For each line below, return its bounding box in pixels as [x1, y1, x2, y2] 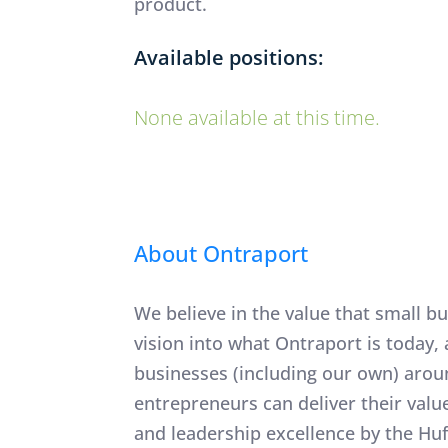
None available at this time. [134, 104, 381, 131]
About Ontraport [134, 238, 309, 268]
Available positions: [134, 44, 324, 71]
